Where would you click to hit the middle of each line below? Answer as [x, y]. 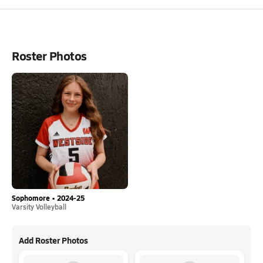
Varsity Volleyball [39, 207]
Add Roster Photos [53, 240]
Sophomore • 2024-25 [48, 198]
